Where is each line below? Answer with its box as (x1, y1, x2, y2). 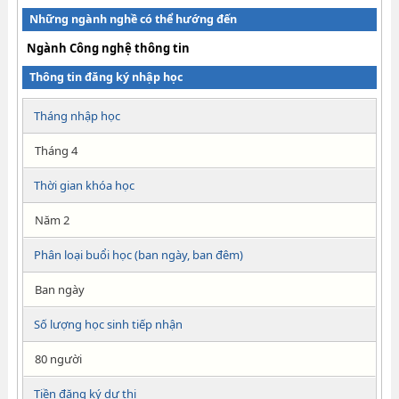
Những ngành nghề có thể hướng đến (28, 12, 237, 27)
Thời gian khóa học (33, 177, 134, 193)
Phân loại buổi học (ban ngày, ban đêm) (33, 247, 243, 263)
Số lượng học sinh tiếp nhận (33, 316, 183, 332)
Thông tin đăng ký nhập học (28, 69, 183, 85)
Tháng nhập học (33, 108, 120, 124)
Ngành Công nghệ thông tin (26, 40, 190, 56)
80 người (34, 351, 82, 367)
